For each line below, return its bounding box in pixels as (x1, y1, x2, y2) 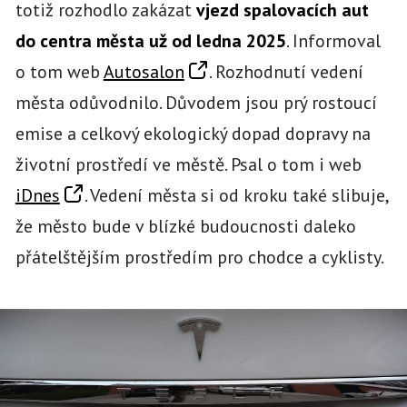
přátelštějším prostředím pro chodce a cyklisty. (15, 244, 384, 269)
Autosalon (103, 59, 184, 84)
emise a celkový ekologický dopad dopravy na (15, 121, 371, 145)
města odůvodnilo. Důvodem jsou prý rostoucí (15, 90, 377, 114)
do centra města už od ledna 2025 (15, 28, 286, 53)
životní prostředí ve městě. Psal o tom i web (15, 152, 362, 176)
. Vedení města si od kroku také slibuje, (84, 183, 388, 207)
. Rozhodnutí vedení (208, 59, 363, 84)
